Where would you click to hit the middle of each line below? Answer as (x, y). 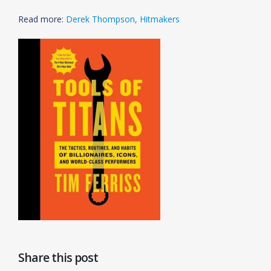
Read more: (42, 19)
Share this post (58, 257)
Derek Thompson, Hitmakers (124, 19)
